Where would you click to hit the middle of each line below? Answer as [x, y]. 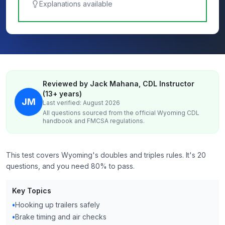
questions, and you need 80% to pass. [70, 166]
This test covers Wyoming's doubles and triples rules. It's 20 [106, 155]
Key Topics [32, 191]
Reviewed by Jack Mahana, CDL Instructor [119, 84]
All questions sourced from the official [100, 113]
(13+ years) [62, 94]
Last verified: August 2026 [81, 103]
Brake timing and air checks [61, 217]
